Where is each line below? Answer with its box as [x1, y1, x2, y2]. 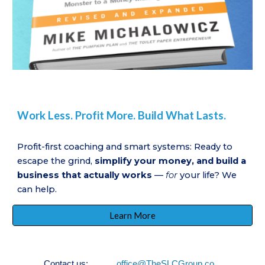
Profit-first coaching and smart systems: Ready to [17, 141, 233, 153]
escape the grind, [17, 156, 95, 167]
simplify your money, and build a [95, 156, 247, 167]
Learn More [109, 210, 156, 221]
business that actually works [17, 170, 153, 181]
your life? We [177, 170, 237, 181]
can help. [17, 184, 57, 195]
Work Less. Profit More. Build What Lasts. [17, 109, 229, 122]
